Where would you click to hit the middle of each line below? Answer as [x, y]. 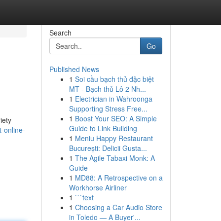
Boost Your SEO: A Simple [116, 118]
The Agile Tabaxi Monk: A [115, 158]
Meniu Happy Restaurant [114, 138]
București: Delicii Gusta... [108, 148]
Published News [74, 69]
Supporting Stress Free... [108, 109]
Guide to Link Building [103, 128]
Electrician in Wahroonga [113, 99]
